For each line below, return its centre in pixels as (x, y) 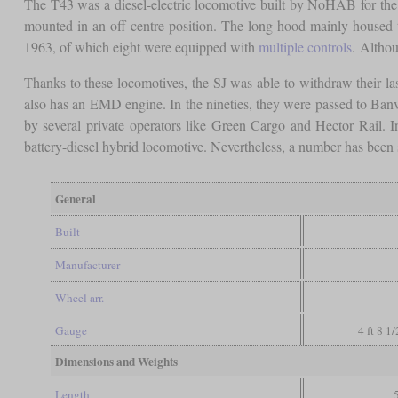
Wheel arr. (79, 297)
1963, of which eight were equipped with (141, 46)
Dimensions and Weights (116, 361)
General (75, 199)
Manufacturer (87, 264)
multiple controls (305, 46)
